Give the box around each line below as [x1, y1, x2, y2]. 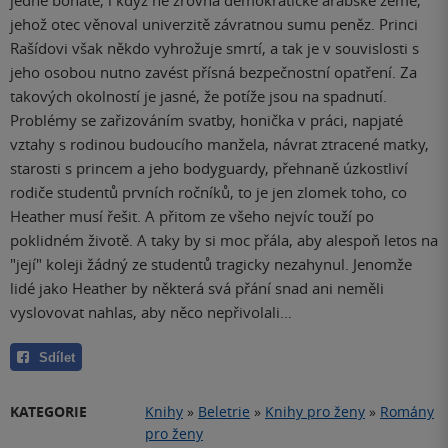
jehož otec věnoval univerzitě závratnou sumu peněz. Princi [10, 13, 418, 34]
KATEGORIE [10, 401, 87, 421]
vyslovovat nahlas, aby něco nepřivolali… [10, 301, 292, 322]
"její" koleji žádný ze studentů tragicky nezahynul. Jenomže [10, 253, 412, 274]
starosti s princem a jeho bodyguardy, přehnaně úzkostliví [10, 157, 408, 178]
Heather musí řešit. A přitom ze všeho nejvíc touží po [10, 205, 374, 226]
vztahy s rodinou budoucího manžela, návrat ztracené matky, [10, 133, 429, 154]
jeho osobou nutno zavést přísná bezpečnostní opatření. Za [10, 61, 417, 82]
